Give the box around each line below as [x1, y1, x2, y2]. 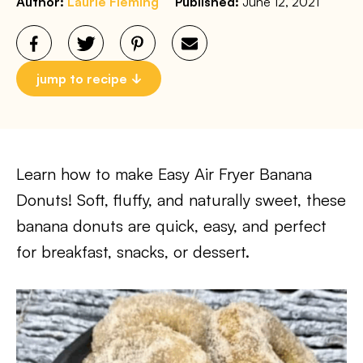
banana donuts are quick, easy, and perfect [16, 216, 327, 236]
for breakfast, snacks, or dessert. [16, 241, 250, 262]
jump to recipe [36, 70, 127, 87]
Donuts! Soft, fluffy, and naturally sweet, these [16, 190, 346, 210]
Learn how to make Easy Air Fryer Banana [16, 164, 312, 184]
